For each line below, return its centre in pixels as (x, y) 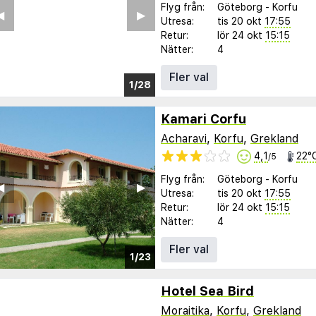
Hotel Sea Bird (207, 291)
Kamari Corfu (203, 119)
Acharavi (184, 138)
